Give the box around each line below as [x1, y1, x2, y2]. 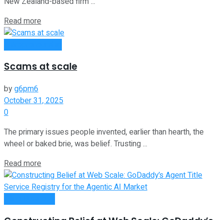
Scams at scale [4, 60, 77, 74]
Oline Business [4, 193, 55, 205]
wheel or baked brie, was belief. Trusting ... [4, 138, 147, 150]
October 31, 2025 [4, 95, 63, 107]
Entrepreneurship [4, 38, 62, 51]
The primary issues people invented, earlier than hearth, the [4, 126, 204, 138]
